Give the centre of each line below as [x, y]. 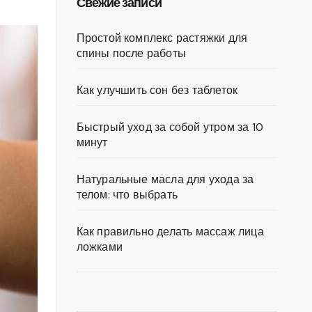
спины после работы [131, 53]
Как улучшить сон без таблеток [157, 90]
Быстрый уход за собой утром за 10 [170, 127]
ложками [99, 247]
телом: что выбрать [127, 195]
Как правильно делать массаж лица [170, 232]
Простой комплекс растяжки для [162, 38]
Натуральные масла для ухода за [165, 179]
